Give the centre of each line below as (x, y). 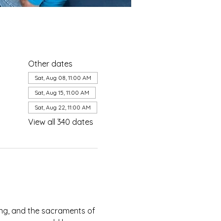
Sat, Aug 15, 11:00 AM (62, 92)
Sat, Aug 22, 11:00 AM (62, 107)
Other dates (50, 64)
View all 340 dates (60, 122)
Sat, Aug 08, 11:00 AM (63, 78)
